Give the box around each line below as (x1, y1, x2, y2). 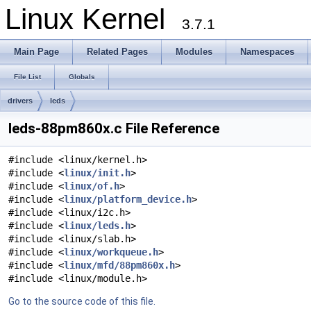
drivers (8, 96, 33, 105)
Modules (176, 47, 212, 57)
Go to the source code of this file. (8, 296, 155, 307)
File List (14, 73, 41, 81)
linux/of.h (64, 180, 119, 192)
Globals (69, 73, 95, 81)
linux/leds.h (64, 220, 131, 231)
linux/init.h (64, 167, 131, 178)
